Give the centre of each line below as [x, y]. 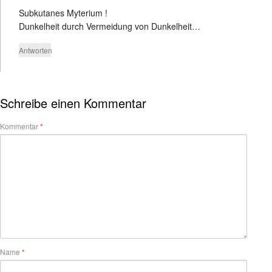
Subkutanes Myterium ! [63, 13]
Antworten [36, 50]
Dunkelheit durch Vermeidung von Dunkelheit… [110, 26]
